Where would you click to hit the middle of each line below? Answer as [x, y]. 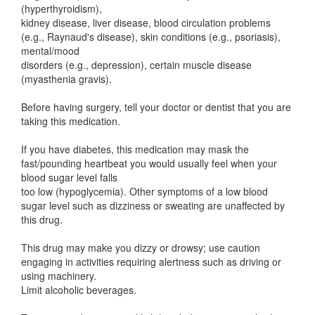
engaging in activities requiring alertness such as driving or [151, 262]
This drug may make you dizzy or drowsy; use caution [141, 247]
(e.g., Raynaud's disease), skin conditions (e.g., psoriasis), [151, 37]
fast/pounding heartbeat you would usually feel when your [149, 163]
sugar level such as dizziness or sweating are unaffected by [153, 205]
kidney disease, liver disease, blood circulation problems [146, 22]
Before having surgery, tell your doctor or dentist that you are [156, 107]
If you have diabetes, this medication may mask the [135, 149]
